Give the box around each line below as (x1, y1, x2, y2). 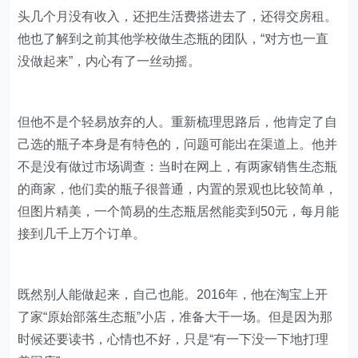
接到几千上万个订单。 (18, 227, 146, 241)
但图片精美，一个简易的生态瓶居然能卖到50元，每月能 (18, 205, 340, 219)
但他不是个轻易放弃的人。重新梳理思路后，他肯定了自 (18, 115, 338, 129)
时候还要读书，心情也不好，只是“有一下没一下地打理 (18, 332, 329, 347)
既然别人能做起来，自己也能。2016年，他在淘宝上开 (18, 288, 328, 302)
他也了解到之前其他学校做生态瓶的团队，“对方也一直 (18, 32, 329, 46)
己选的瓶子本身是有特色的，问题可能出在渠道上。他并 (18, 137, 338, 152)
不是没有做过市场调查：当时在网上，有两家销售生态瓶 (18, 160, 338, 174)
